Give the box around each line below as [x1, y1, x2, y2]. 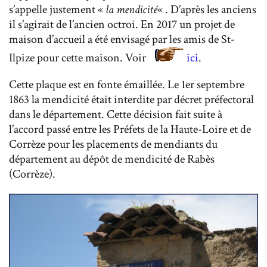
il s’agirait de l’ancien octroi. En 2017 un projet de [9, 17, 235, 33]
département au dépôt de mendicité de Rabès [9, 151, 215, 167]
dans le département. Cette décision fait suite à [9, 107, 222, 123]
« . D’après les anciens [157, 2, 256, 18]
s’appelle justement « [9, 2, 105, 18]
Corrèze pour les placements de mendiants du [9, 136, 218, 153]
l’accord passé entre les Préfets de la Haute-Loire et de [9, 122, 251, 138]
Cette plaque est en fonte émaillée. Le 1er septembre [9, 77, 244, 93]
